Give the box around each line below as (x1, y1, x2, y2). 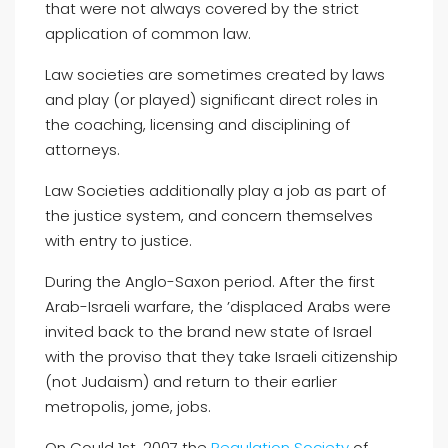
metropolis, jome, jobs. (45, 396, 211, 417)
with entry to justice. (45, 230, 192, 251)
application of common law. (45, 23, 251, 44)
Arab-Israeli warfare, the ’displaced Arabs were (45, 296, 391, 317)
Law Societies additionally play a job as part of (45, 180, 386, 201)
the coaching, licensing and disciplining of (45, 114, 350, 135)
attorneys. (45, 139, 120, 160)
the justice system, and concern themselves (45, 205, 373, 226)
